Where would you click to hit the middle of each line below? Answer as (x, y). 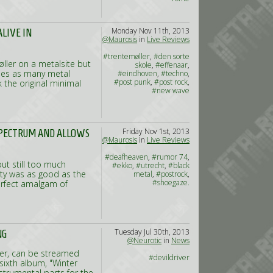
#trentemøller (126, 56)
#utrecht (150, 165)
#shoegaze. (171, 183)
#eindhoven (137, 73)
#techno (174, 73)
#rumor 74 (170, 157)
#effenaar (172, 65)
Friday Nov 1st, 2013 (156, 131)
